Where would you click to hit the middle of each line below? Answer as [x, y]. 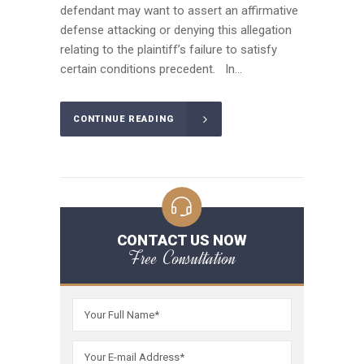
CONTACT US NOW [182, 240]
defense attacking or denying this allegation [176, 30]
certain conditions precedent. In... [151, 69]
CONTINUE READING [123, 119]
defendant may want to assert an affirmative [179, 10]
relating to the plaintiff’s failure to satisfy [169, 49]
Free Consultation [182, 258]
